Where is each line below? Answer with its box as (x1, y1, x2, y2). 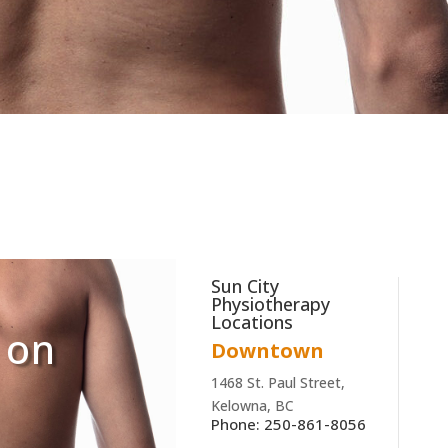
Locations (210, 310, 293, 335)
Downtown (210, 337, 324, 365)
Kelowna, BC (210, 396, 294, 416)
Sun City (210, 274, 279, 299)
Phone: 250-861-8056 (210, 414, 366, 435)
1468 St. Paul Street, (210, 373, 345, 393)
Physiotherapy (210, 292, 330, 317)
